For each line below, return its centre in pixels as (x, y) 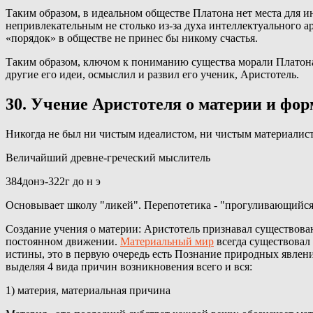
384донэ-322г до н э (53, 181)
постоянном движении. (63, 241)
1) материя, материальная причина (88, 290)
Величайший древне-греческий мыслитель (108, 157)
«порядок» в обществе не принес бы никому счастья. (132, 38)
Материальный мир (167, 241)
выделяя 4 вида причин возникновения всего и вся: (129, 266)
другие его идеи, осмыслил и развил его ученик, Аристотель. (152, 74)
